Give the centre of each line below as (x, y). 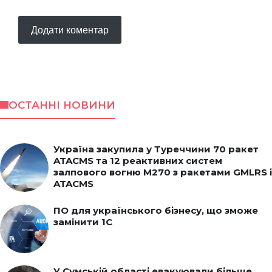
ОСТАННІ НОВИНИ (62, 105)
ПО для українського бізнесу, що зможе (156, 210)
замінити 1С (83, 222)
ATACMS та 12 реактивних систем (138, 160)
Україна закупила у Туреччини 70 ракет (156, 149)
